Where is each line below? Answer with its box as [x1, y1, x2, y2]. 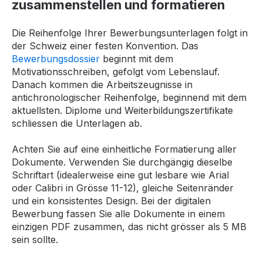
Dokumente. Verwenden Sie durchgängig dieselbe [12, 156, 232, 168]
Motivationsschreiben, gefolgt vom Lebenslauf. [12, 65, 220, 77]
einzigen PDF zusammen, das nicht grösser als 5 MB [12, 221, 247, 233]
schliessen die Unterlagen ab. [12, 117, 142, 129]
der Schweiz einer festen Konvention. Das [12, 39, 198, 52]
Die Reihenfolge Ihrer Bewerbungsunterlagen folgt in [12, 26, 248, 39]
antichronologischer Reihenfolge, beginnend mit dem [12, 91, 247, 103]
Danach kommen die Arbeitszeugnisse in [12, 78, 193, 90]
